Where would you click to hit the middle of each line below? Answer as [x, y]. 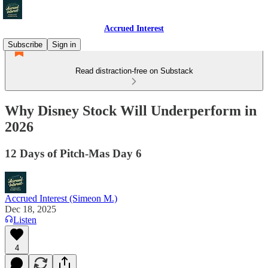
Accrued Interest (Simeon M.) [61, 198]
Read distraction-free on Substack [134, 71]
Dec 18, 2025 [31, 209]
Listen [25, 220]
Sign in [64, 45]
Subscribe [25, 45]
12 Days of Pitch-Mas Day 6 [73, 153]
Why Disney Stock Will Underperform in [131, 110]
